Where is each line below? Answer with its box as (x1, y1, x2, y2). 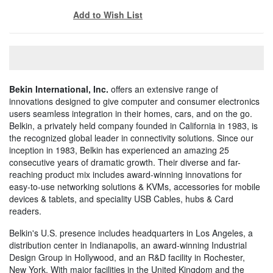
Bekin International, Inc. (9, 82, 108, 95)
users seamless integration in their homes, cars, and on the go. (9, 107, 252, 119)
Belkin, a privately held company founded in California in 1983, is (9, 119, 258, 132)
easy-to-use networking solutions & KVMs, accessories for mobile (9, 180, 260, 193)
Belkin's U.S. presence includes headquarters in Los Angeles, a (9, 226, 253, 239)
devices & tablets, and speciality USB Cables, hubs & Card (9, 192, 233, 205)
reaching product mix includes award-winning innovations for (9, 168, 242, 180)
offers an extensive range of (108, 82, 218, 95)
